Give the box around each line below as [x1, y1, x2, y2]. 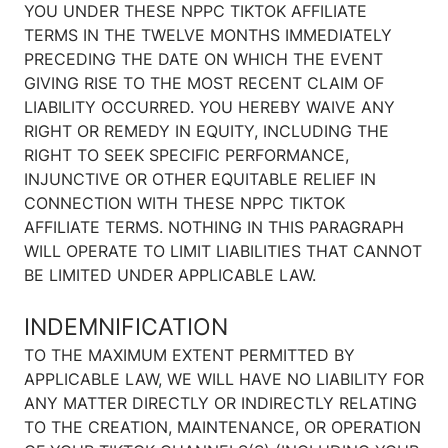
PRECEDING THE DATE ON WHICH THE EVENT [24, 49, 383, 70]
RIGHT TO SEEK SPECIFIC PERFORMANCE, [24, 145, 349, 166]
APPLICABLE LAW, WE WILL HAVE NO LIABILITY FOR [24, 369, 424, 390]
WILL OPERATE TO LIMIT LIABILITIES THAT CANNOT [24, 241, 422, 262]
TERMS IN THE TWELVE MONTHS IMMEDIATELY [24, 25, 392, 46]
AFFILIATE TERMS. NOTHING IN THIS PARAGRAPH [24, 217, 404, 238]
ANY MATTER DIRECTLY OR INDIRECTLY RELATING [24, 393, 417, 414]
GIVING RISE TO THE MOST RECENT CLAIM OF [24, 73, 384, 94]
